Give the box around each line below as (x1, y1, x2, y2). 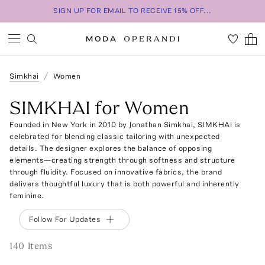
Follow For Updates (29, 215, 101, 224)
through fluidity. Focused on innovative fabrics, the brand (9, 167, 222, 176)
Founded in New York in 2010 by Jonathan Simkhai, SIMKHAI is (9, 120, 241, 129)
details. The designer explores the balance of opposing (9, 144, 212, 153)
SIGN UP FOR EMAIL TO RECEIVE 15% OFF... (53, 7, 212, 15)
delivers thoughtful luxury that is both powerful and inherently (9, 179, 240, 188)
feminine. (9, 191, 44, 200)
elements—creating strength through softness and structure (9, 156, 235, 164)
